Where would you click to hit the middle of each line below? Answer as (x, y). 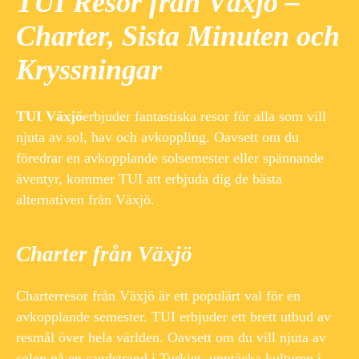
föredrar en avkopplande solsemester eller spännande (170, 158)
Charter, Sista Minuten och (178, 36)
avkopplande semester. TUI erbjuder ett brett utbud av (173, 316)
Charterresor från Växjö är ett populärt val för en (158, 295)
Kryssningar (89, 70)
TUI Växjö (49, 117)
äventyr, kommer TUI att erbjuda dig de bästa (149, 179)
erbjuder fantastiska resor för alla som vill (204, 117)
